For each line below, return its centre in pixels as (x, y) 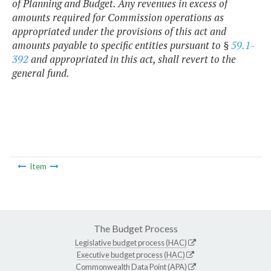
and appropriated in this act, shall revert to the (132, 59)
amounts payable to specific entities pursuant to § (122, 45)
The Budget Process (135, 228)
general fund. (41, 73)
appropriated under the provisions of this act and (119, 31)
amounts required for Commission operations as (118, 18)
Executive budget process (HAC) (131, 254)
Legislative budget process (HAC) (131, 242)
